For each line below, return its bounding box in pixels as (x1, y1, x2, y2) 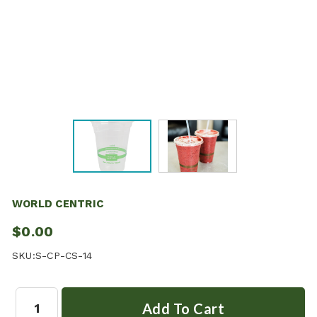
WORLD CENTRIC (12, 197, 104, 210)
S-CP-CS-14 (35, 249, 93, 261)
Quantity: (12, 288, 56, 299)
